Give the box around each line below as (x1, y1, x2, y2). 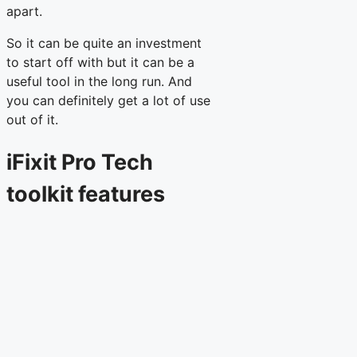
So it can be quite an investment (6, 34, 202, 51)
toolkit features (6, 180, 165, 207)
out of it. (6, 111, 58, 127)
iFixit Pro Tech (6, 148, 153, 175)
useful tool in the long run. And (6, 73, 192, 89)
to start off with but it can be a (6, 53, 194, 70)
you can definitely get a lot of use (6, 92, 210, 108)
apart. (6, 2, 42, 19)
